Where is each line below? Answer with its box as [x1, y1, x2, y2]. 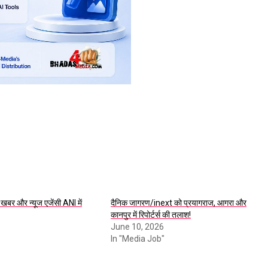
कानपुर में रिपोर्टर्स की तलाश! [110, 210, 191, 220]
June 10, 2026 [110, 222, 164, 232]
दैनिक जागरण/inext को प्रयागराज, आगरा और [110, 198, 246, 208]
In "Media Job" [110, 234, 165, 244]
